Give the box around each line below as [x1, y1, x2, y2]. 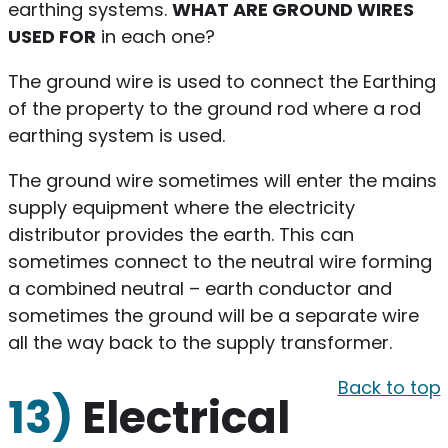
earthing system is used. [7, 122, 230, 148]
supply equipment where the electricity [7, 194, 355, 220]
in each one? [95, 23, 215, 49]
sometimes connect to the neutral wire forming [7, 248, 432, 274]
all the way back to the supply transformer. [7, 329, 392, 355]
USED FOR [7, 23, 96, 49]
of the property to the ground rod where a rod [7, 95, 421, 121]
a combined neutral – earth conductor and [7, 275, 392, 301]
